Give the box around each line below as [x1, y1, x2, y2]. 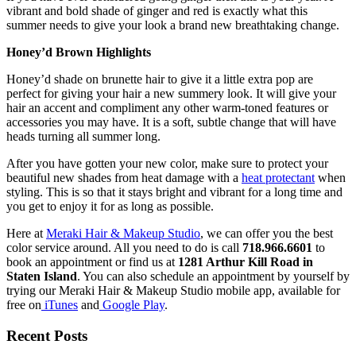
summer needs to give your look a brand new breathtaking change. [6, 17, 342, 32]
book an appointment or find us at [6, 254, 178, 269]
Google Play [99, 297, 164, 311]
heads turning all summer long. [6, 129, 164, 143]
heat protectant [242, 170, 315, 184]
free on [6, 297, 41, 311]
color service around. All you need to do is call [6, 240, 242, 254]
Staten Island [6, 269, 77, 283]
